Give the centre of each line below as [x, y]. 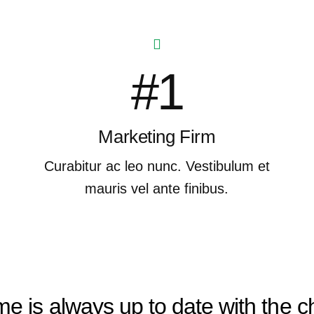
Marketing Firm [157, 136]
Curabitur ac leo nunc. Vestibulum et [157, 166]
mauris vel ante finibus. [157, 188]
